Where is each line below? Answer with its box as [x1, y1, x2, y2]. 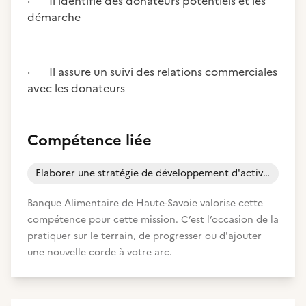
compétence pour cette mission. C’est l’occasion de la [27, 212, 279, 227]
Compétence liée [27, 129, 152, 152]
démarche [27, 9, 81, 25]
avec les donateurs [27, 80, 125, 96]
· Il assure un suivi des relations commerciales [27, 64, 277, 80]
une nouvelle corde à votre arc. [27, 245, 172, 260]
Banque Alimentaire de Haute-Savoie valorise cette [27, 196, 263, 210]
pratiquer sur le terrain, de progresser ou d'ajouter [27, 229, 262, 243]
